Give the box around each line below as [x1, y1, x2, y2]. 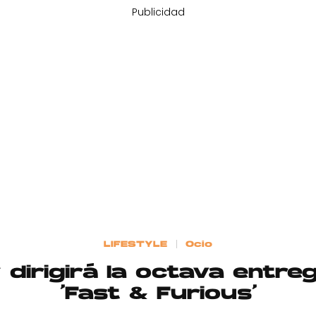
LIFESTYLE [104, 240, 168, 249]
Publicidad [131, 5, 185, 19]
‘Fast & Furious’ [59, 285, 257, 304]
